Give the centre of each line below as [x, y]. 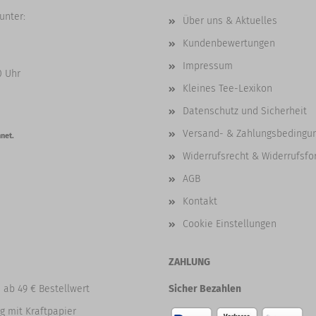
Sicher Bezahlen [205, 289]
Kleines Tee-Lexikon [227, 89]
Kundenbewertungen [229, 43]
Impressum [208, 66]
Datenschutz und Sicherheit [245, 111]
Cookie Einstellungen [230, 224]
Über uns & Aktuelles [230, 21]
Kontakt [200, 201]
